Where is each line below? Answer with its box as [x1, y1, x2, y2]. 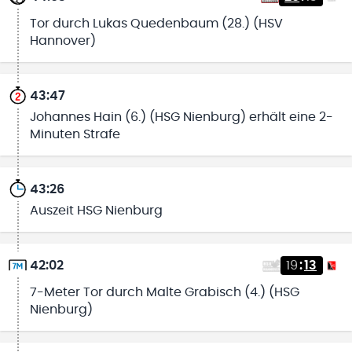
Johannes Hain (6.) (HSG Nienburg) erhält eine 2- [29, 111, 333, 124]
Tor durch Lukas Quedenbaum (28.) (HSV [29, 17, 283, 31]
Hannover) [29, 35, 96, 48]
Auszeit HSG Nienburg [29, 203, 163, 217]
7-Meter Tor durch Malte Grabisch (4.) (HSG [29, 286, 299, 299]
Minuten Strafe [29, 128, 120, 141]
